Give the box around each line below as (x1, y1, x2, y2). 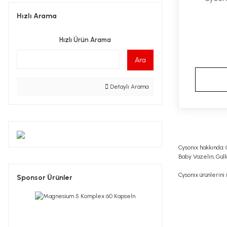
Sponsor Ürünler (17, 173, 72, 182)
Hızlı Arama (17, 12, 57, 20)
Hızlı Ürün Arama (59, 36, 111, 44)
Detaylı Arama (108, 83, 148, 90)
